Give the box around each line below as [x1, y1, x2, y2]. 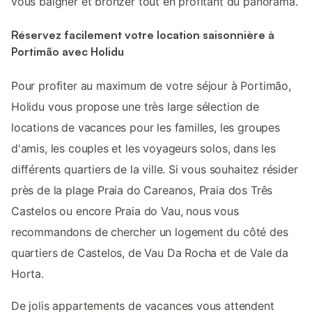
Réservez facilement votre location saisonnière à [11, 28, 274, 42]
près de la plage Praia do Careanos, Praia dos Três [11, 182, 273, 197]
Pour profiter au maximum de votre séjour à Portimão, [11, 78, 291, 93]
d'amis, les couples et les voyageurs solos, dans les [11, 141, 276, 155]
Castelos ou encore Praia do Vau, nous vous [11, 203, 239, 218]
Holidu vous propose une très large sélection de [11, 99, 259, 114]
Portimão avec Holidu [11, 45, 124, 59]
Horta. [11, 266, 44, 281]
